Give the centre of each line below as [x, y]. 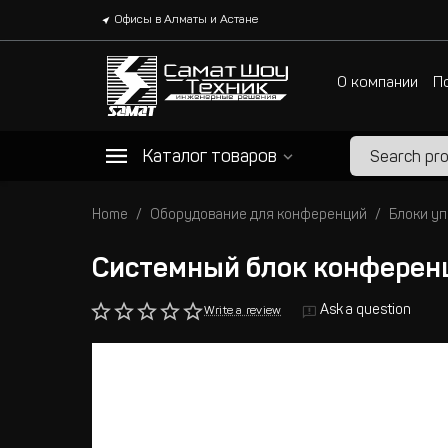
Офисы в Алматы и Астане [186, 20]
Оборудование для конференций [258, 216]
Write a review [243, 311]
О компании [377, 83]
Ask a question [366, 311]
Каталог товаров [209, 158]
